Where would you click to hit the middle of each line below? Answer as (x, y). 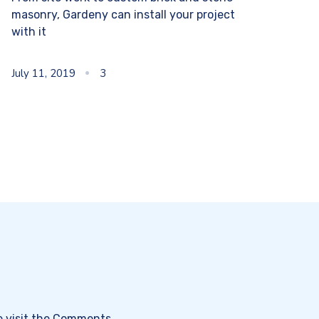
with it (28, 32)
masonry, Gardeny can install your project (123, 15)
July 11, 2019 (43, 74)
